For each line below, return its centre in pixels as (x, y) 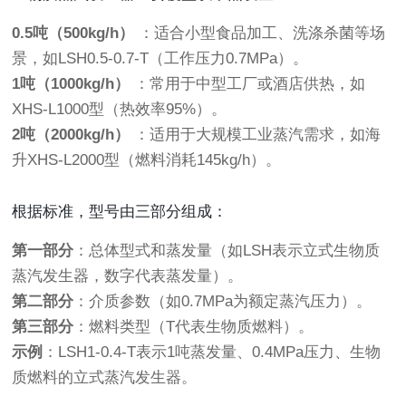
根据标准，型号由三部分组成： (120, 212)
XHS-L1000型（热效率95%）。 (120, 110)
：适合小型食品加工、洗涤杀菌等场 (260, 34)
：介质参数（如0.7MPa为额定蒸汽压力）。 (223, 302)
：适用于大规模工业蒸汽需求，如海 (256, 135)
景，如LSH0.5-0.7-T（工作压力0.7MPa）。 (160, 59)
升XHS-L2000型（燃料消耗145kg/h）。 (147, 160)
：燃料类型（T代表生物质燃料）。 (194, 327)
